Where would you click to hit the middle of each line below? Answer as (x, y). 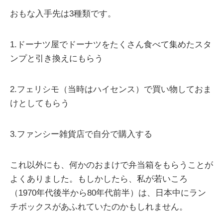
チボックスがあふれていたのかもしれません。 (99, 207)
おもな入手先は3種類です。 (63, 14)
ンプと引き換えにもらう (56, 59)
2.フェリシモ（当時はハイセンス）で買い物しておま (111, 90)
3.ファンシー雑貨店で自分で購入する (81, 134)
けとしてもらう (40, 104)
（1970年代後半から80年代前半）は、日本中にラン (108, 193)
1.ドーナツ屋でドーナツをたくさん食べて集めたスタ (111, 45)
